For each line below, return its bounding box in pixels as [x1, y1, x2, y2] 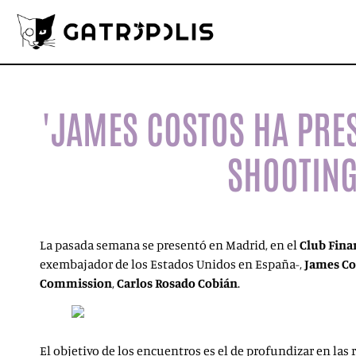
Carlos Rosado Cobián [117, 275, 238, 291]
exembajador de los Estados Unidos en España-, [40, 256, 304, 272]
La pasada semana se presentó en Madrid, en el [40, 237, 300, 253]
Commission [40, 275, 112, 291]
